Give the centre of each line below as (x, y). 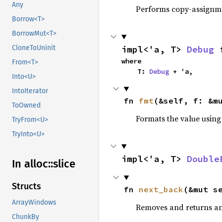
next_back (161, 189)
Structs (27, 187)
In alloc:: (32, 164)
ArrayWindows (34, 203)
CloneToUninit (34, 48)
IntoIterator (30, 91)
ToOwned (26, 106)
